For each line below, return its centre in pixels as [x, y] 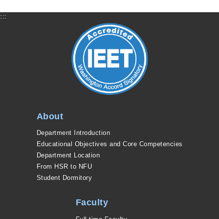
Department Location [68, 155]
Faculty [92, 203]
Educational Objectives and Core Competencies [109, 144]
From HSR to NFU [64, 167]
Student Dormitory [64, 178]
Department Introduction [73, 133]
